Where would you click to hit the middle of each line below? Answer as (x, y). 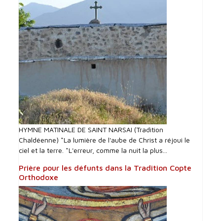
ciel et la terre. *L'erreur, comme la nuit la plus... (93, 150)
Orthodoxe (39, 177)
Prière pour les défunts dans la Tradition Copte (105, 167)
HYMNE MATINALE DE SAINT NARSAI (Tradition (91, 129)
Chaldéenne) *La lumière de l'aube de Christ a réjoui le (105, 140)
